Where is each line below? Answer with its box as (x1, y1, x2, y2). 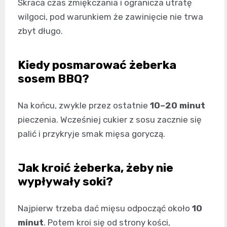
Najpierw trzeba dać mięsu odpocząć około (18, 203, 192, 213)
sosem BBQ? (18, 71, 89, 86)
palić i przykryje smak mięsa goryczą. (18, 128, 165, 139)
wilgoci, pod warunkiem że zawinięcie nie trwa (18, 11, 203, 22)
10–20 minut (150, 100, 205, 110)
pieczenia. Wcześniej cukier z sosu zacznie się (18, 114, 202, 125)
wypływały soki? (18, 174, 113, 188)
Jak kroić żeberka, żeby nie (18, 160, 173, 175)
